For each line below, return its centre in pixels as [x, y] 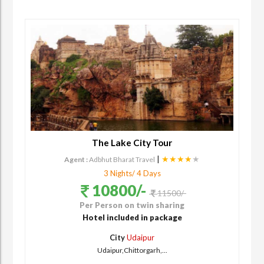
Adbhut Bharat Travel [122, 159]
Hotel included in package [132, 217]
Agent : [76, 159]
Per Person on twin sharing [132, 205]
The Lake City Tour [132, 142]
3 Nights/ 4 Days [132, 173]
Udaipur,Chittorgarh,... [132, 250]
